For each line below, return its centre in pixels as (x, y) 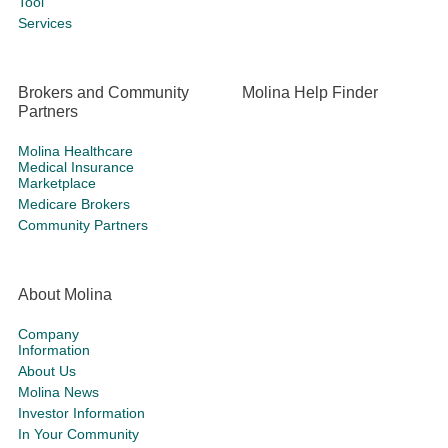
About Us (47, 371)
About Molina (65, 294)
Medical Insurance (76, 167)
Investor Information (81, 413)
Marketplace (57, 183)
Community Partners (83, 225)
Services (45, 23)
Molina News (58, 392)
